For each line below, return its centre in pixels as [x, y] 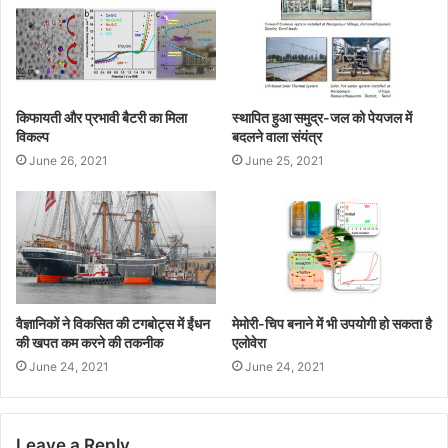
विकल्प [32, 137]
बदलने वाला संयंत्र [277, 137]
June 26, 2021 [68, 161]
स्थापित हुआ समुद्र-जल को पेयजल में [322, 118]
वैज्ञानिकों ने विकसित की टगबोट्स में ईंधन [113, 324]
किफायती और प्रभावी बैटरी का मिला [101, 118]
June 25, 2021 [284, 161]
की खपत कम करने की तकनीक [89, 343]
